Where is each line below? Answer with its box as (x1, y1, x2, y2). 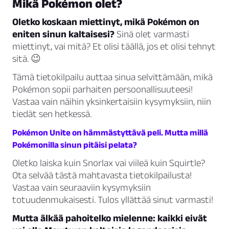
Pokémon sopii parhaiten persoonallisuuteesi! (12, 84, 193, 95)
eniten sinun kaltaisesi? (12, 29, 114, 40)
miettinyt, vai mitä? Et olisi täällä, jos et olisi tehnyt (12, 41, 216, 52)
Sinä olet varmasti (114, 29, 189, 40)
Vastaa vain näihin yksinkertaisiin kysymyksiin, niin (12, 96, 211, 107)
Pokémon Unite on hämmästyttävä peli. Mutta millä (12, 128, 208, 138)
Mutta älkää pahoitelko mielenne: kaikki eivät (12, 213, 207, 224)
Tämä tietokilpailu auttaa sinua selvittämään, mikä (12, 72, 213, 83)
